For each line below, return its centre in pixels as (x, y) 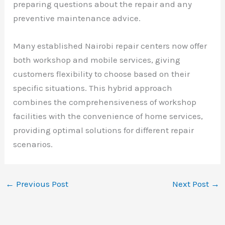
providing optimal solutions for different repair (104, 130)
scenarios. (33, 144)
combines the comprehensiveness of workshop (105, 102)
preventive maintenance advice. (77, 18)
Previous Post (41, 184)
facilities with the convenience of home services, (108, 116)
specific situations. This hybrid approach (93, 88)
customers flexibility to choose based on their (102, 74)
